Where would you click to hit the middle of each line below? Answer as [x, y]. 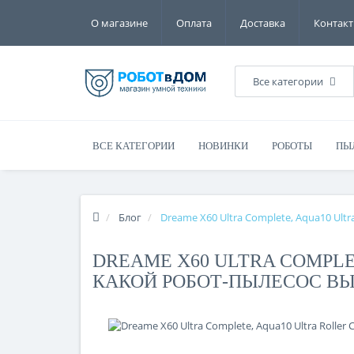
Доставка [263, 23]
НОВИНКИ [223, 146]
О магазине [119, 23]
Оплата [194, 23]
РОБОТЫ [292, 146]
